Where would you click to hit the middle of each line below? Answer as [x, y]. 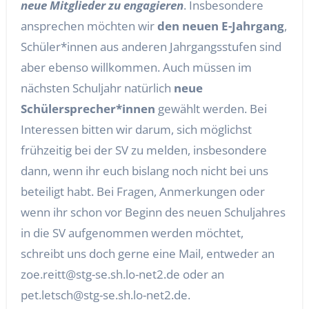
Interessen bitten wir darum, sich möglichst [136, 129]
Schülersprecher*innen [88, 109]
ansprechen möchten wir [89, 26]
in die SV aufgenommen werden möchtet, [132, 233]
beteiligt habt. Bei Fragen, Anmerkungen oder [142, 191]
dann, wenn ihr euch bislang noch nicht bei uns [144, 171]
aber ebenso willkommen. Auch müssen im [136, 67]
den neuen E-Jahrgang [220, 26]
